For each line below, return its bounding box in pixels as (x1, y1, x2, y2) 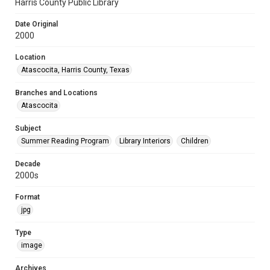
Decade (15, 160, 40, 168)
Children (181, 137, 209, 145)
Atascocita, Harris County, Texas (21, 66, 130, 74)
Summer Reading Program (21, 137, 109, 145)
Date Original (15, 20, 58, 28)
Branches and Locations (15, 89, 98, 97)
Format (15, 193, 40, 201)
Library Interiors (119, 137, 171, 145)
